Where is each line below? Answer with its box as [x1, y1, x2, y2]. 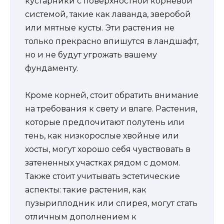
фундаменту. [25, 63, 78, 73]
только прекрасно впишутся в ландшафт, [25, 36, 198, 46]
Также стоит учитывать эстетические [25, 171, 180, 181]
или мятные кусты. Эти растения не [25, 23, 174, 33]
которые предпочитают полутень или [25, 117, 184, 127]
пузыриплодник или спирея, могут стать [25, 198, 197, 208]
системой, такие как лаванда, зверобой [25, 9, 191, 19]
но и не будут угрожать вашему [25, 50, 157, 60]
